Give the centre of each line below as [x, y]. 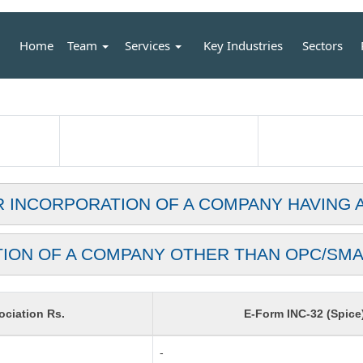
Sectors [322, 45]
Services [149, 45]
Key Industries [243, 45]
